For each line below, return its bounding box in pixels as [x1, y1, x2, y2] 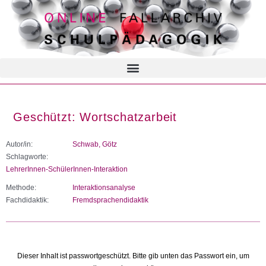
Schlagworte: [6, 152, 48, 161]
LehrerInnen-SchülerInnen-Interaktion [6, 164, 128, 173]
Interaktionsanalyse [72, 183, 135, 192]
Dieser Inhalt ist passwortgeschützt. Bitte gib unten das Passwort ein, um [17, 252, 249, 261]
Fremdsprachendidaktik [72, 195, 148, 204]
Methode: [6, 183, 36, 192]
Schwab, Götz [72, 140, 117, 148]
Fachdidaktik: [6, 195, 49, 204]
